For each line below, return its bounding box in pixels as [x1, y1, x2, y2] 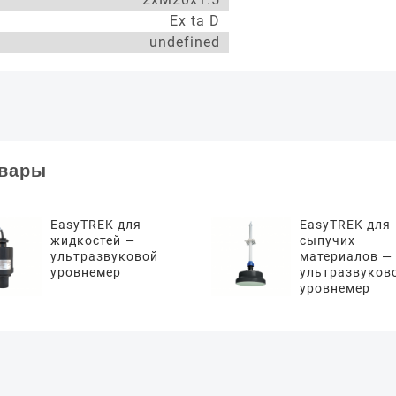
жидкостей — [49, 233, 135, 247]
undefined [149, 34, 220, 50]
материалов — [300, 249, 392, 263]
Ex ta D [170, 12, 220, 29]
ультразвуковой [49, 249, 158, 263]
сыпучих [300, 233, 355, 247]
